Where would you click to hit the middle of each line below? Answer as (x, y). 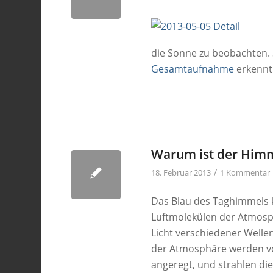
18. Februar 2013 (181, 172)
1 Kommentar (245, 172)
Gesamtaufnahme (193, 69)
